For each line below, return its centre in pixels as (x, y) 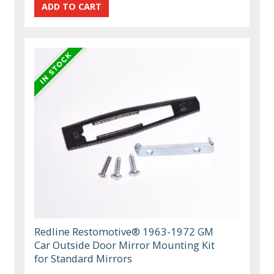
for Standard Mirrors (83, 259)
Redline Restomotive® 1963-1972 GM (124, 232)
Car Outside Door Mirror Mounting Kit (125, 245)
